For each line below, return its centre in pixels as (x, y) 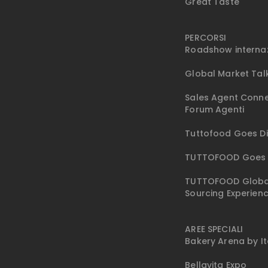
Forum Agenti (215, 110)
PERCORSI (206, 38)
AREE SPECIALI (214, 229)
